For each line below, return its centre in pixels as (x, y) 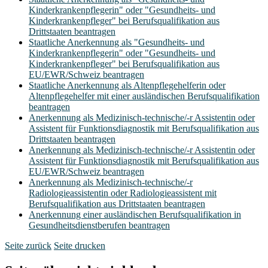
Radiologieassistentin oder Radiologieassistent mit (123, 193)
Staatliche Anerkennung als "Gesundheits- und (117, 42)
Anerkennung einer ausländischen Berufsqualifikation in (135, 214)
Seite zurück (28, 245)
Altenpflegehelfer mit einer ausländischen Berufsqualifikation (144, 96)
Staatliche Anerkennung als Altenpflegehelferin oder (127, 85)
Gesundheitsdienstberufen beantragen (99, 225)
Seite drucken (80, 245)
